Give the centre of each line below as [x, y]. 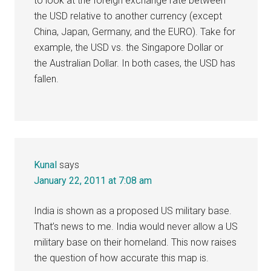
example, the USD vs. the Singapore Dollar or [129, 47]
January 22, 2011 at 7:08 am [93, 180]
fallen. [47, 79]
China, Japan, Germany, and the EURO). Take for [135, 31]
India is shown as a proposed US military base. [133, 211]
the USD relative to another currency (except [128, 16]
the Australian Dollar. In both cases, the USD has [135, 63]
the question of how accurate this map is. [122, 258]
